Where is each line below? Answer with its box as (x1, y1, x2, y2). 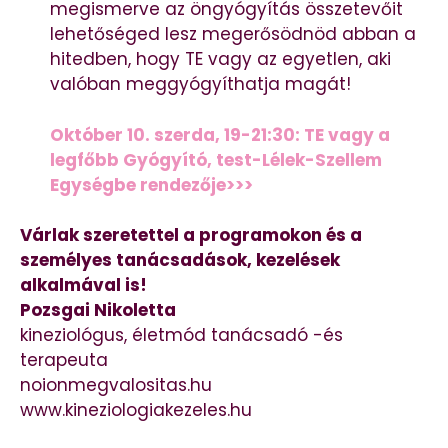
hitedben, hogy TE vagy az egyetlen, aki (50, 47, 391, 72)
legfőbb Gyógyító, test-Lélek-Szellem (50, 147, 382, 172)
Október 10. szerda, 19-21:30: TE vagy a (50, 122, 390, 147)
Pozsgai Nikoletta (20, 298, 176, 323)
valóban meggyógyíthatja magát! (50, 72, 351, 97)
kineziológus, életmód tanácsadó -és (20, 323, 343, 348)
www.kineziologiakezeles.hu (20, 398, 252, 423)
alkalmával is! (20, 273, 147, 298)
